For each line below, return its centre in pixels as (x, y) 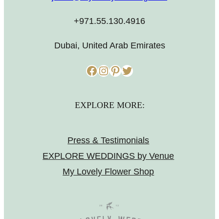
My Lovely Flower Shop (109, 171)
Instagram (102, 70)
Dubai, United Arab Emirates (109, 46)
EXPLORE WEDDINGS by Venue (109, 156)
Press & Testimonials (109, 140)
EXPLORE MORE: (109, 105)
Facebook (88, 70)
